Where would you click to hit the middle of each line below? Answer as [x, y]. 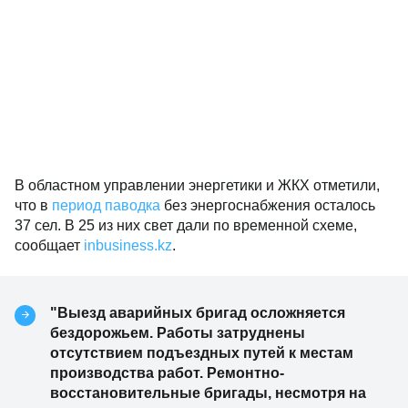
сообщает [49, 245]
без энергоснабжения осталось [268, 205]
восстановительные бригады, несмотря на [208, 393]
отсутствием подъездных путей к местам [202, 353]
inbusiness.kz [128, 245]
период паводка [106, 205]
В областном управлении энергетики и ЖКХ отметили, [197, 185]
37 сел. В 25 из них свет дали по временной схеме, [186, 225]
